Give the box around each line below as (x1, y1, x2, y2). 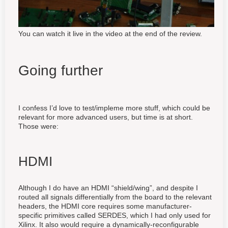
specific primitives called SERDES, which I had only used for (18, 211, 211, 219)
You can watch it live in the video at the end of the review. (18, 29, 202, 38)
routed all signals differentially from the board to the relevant (18, 192, 212, 201)
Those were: (18, 122, 59, 130)
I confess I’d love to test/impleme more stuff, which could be (18, 103, 210, 112)
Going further (18, 62, 103, 78)
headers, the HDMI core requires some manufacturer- (18, 202, 192, 210)
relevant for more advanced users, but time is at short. (18, 112, 193, 121)
